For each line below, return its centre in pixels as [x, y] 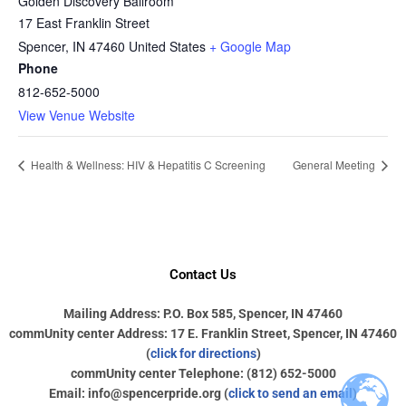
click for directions [203, 353]
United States [167, 47]
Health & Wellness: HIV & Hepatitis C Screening [147, 165]
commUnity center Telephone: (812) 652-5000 [203, 373]
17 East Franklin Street [84, 23]
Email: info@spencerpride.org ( [139, 393]
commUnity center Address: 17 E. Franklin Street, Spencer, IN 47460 [203, 333]
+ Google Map [250, 47]
